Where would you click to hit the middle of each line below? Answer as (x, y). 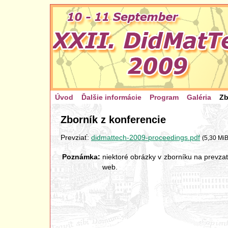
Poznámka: (81, 157)
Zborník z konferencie (113, 120)
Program (164, 97)
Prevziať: (76, 138)
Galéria (199, 97)
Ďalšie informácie (111, 97)
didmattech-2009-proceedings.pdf (146, 138)
